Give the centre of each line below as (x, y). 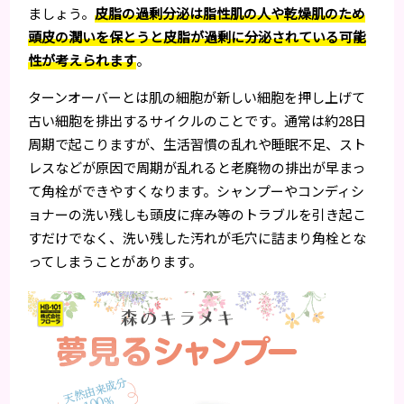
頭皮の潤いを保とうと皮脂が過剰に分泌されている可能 (197, 37)
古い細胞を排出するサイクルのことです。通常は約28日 (197, 121)
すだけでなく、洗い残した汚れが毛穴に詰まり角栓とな (197, 238)
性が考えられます (83, 60)
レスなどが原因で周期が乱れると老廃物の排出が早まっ (197, 168)
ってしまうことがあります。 (115, 262)
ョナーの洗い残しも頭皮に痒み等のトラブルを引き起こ (197, 215)
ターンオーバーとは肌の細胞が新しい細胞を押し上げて (197, 97)
